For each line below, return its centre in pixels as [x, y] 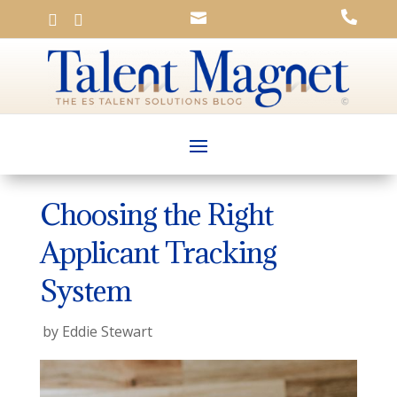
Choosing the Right [156, 214]
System [85, 290]
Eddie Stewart [107, 331]
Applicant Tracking [158, 252]
